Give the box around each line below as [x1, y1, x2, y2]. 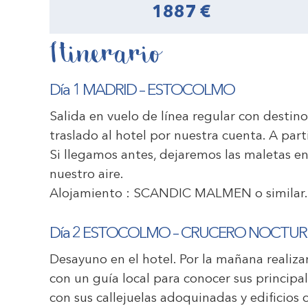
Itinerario [49, 43, 163, 65]
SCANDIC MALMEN [133, 188, 252, 201]
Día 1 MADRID [49, 83, 139, 99]
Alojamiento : [49, 188, 133, 201]
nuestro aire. [49, 168, 124, 181]
